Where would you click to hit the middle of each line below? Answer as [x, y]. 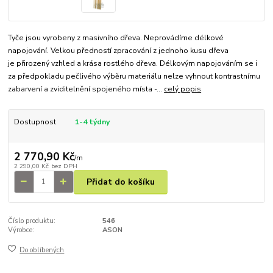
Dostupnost [35, 122]
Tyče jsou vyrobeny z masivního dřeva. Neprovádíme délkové [116, 38]
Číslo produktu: [32, 221]
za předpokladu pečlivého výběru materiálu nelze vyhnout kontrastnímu [134, 76]
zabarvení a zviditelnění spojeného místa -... [86, 89]
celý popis [183, 89]
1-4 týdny [92, 122]
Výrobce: [21, 230]
